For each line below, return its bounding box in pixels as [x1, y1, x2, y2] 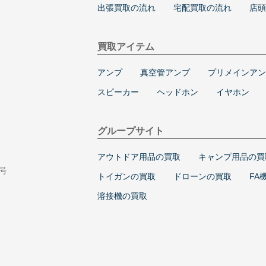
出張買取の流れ [97, 2, 156, 12]
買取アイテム [97, 41, 154, 52]
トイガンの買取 [97, 171, 156, 181]
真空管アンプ [140, 67, 190, 77]
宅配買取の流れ [173, 2, 232, 12]
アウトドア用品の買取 [97, 151, 180, 161]
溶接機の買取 [97, 191, 147, 201]
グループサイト [97, 125, 164, 136]
